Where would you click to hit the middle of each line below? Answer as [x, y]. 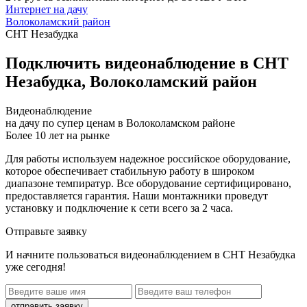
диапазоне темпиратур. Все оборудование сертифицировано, [148, 183]
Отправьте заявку [46, 231]
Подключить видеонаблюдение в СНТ [147, 63]
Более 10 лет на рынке [58, 135]
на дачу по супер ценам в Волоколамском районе [120, 123]
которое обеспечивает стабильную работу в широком [130, 171]
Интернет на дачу [47, 9]
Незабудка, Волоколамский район [131, 81]
